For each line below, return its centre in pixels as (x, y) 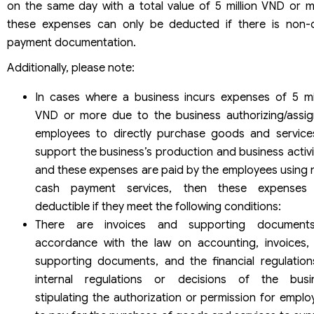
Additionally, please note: (71, 68)
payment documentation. (71, 42)
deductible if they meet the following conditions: (158, 206)
